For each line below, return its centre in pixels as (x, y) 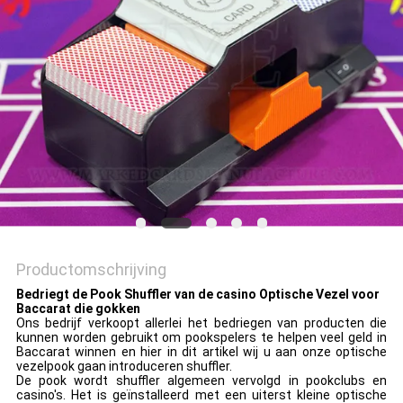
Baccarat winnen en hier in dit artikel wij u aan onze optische (201, 352)
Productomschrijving (91, 270)
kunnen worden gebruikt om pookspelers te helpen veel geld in (201, 338)
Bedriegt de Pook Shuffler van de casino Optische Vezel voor (197, 295)
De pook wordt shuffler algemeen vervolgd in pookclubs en (201, 381)
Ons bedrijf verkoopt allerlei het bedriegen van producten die (201, 323)
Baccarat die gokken (78, 309)
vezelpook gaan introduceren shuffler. (124, 367)
